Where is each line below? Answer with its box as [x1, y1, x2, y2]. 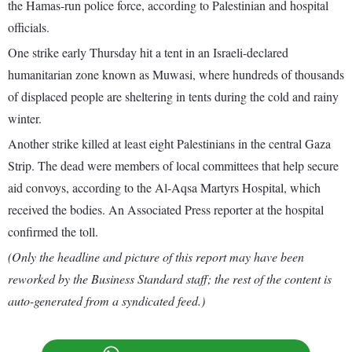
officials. [8, 19, 49, 36]
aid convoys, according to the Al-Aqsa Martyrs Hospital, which [8, 179, 321, 196]
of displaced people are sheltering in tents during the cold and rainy [8, 88, 339, 105]
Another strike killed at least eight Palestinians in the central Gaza [8, 135, 331, 152]
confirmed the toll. [8, 223, 98, 240]
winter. [8, 110, 42, 127]
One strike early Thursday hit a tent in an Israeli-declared [8, 44, 288, 61]
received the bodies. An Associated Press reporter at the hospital [8, 201, 324, 218]
